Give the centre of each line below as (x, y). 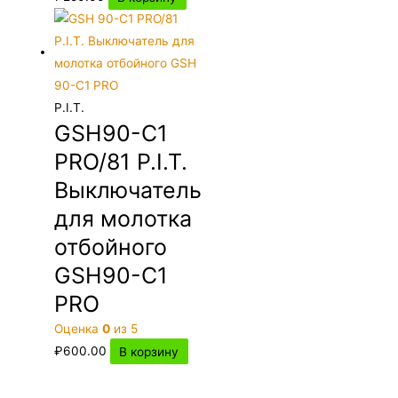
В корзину (149, 351)
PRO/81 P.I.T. (121, 162)
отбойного (111, 247)
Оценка (79, 329)
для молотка (123, 219)
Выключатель (128, 191)
